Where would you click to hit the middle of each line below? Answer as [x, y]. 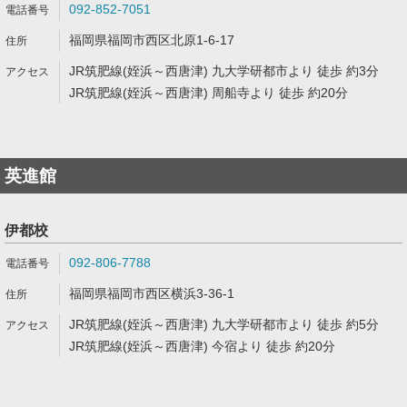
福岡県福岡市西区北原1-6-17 [152, 40]
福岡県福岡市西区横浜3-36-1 [152, 293]
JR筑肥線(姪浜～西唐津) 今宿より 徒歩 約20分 [202, 346]
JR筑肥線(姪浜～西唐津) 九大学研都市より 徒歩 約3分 [224, 71]
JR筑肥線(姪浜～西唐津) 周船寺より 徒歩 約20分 [208, 93]
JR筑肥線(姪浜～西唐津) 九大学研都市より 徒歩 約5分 [224, 324]
